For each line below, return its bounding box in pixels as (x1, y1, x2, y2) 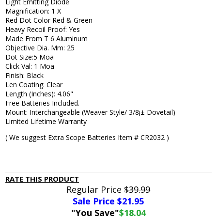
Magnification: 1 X (5, 6, 62, 16)
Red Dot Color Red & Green (5, 15, 93, 25)
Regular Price (66, 184, 124, 196)
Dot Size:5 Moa (5, 52, 54, 62)
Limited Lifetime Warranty (5, 117, 87, 126)
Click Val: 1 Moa (5, 62, 55, 71)
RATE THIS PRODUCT (5, 174, 79, 184)
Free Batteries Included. (5, 98, 80, 108)
